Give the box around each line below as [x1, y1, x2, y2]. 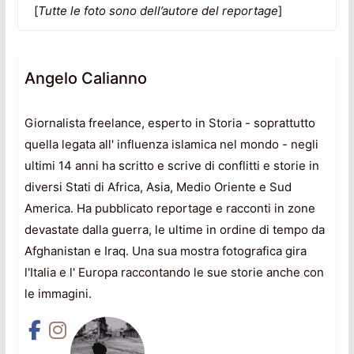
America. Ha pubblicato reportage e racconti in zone [24, 201, 315, 217]
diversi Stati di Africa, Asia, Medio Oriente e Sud [24, 179, 292, 195]
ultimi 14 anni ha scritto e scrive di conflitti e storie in [24, 158, 319, 174]
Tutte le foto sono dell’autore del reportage [37, 3, 278, 19]
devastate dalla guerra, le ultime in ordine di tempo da [24, 222, 325, 238]
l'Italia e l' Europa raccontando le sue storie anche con [24, 265, 324, 281]
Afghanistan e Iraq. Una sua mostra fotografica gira [24, 243, 307, 259]
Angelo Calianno [24, 69, 147, 88]
